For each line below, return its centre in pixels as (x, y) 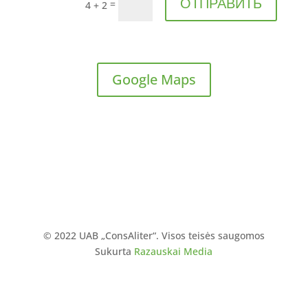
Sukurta (115, 251)
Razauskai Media (174, 251)
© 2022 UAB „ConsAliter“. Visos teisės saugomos (154, 235)
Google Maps (154, 79)
